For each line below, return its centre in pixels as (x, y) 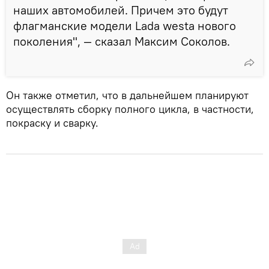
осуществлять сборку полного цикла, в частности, (130, 109)
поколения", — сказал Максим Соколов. (122, 41)
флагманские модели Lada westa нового (125, 25)
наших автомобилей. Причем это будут (121, 10)
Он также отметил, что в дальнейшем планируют (127, 95)
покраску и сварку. (52, 122)
